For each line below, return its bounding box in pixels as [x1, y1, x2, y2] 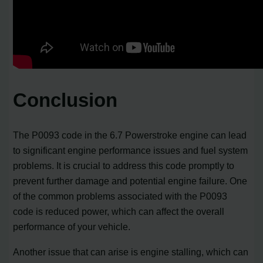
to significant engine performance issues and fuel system [13, 145, 248, 156]
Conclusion [13, 89, 118, 112]
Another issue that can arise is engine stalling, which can [13, 246, 249, 257]
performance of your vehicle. [13, 221, 131, 232]
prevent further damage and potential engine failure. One [13, 176, 248, 187]
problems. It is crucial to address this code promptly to [13, 160, 235, 171]
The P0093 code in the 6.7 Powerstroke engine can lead [13, 130, 247, 141]
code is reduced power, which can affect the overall [13, 206, 225, 217]
